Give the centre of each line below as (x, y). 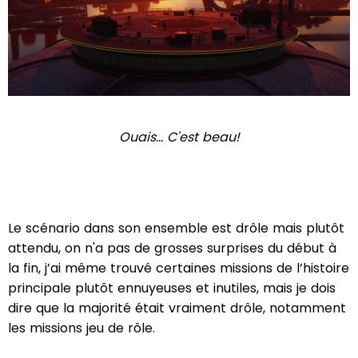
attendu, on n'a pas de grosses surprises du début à (172, 248)
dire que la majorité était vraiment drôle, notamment (177, 308)
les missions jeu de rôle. (82, 328)
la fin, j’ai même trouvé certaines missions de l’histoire (179, 268)
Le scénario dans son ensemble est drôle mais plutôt (176, 228)
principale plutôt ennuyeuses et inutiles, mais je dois (172, 288)
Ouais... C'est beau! (179, 137)
